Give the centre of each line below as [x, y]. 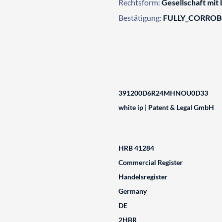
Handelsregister [143, 177]
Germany [132, 191]
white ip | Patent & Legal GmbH [166, 107]
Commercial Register [150, 162]
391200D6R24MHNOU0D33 [163, 93]
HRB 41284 [136, 148]
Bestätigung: [140, 18]
